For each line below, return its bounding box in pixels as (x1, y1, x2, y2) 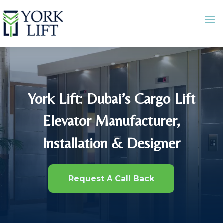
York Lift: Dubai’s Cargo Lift (27, 90, 195, 107)
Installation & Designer (42, 134, 181, 152)
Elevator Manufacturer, (42, 112, 181, 129)
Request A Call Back (68, 174, 155, 183)
